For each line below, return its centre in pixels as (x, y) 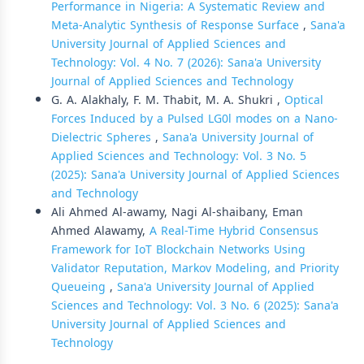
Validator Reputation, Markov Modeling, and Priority (195, 269)
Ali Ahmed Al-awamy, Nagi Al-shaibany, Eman (177, 212)
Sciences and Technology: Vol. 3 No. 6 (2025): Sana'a (195, 306)
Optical (304, 100)
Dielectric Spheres (103, 138)
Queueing (80, 287)
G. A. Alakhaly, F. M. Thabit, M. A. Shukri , (168, 100)
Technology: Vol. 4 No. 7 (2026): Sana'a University (186, 63)
